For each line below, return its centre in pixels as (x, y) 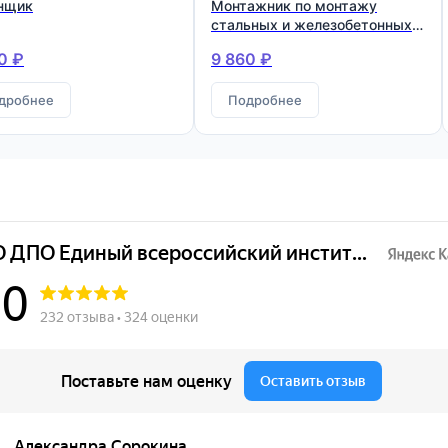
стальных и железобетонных (311, 24)
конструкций (256, 43)
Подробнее (265, 100)
